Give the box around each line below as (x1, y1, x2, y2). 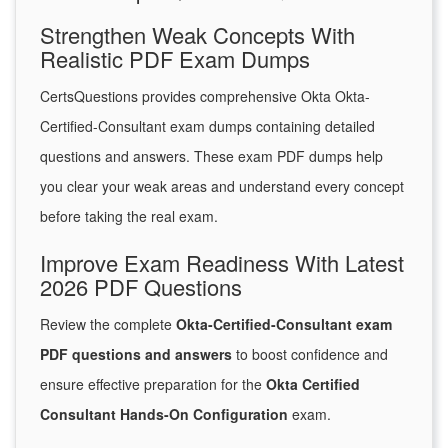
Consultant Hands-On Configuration (40, 404, 288, 425)
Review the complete (40, 314, 176, 335)
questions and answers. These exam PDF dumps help (40, 146, 383, 167)
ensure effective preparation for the (40, 374, 266, 395)
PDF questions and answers (40, 344, 232, 365)
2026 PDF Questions (40, 271, 242, 303)
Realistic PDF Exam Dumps (40, 43, 310, 75)
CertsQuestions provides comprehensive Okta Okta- (40, 86, 370, 107)
